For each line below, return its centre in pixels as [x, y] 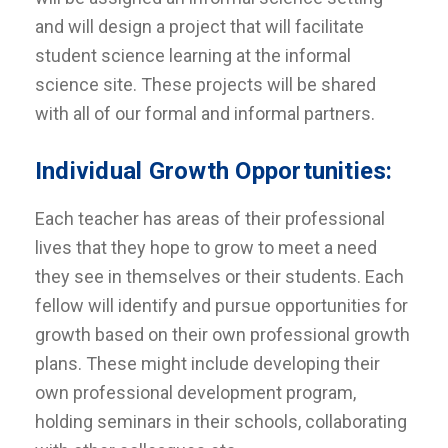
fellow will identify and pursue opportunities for [221, 305]
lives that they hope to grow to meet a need [206, 247]
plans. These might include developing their [207, 363]
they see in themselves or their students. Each [219, 276]
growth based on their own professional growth [222, 334]
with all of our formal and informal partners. [207, 113]
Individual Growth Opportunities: [214, 171]
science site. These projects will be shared [205, 84]
